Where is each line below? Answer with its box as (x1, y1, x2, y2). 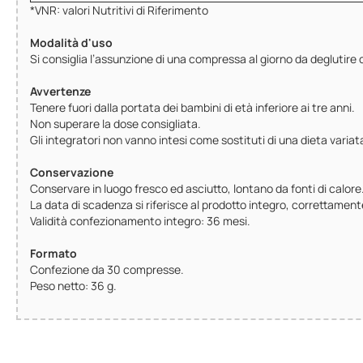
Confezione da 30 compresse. (30, 261, 184, 277)
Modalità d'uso (30, 34, 113, 50)
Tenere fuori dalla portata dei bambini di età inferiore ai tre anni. (30, 99, 355, 115)
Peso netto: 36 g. (30, 277, 117, 293)
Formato (30, 245, 77, 261)
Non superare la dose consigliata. (30, 115, 201, 131)
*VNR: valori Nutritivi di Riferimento (30, 2, 208, 18)
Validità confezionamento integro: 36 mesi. (30, 212, 250, 228)
